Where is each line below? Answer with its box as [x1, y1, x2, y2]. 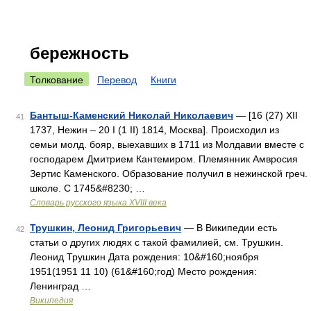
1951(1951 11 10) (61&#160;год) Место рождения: [30, 266, 257, 277]
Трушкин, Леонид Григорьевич [30, 222, 181, 233]
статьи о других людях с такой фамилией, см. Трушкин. [30, 237, 283, 248]
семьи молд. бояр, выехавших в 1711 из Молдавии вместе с [30, 139, 304, 150]
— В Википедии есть [181, 222, 277, 233]
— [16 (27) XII [233, 110, 298, 121]
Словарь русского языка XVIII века [30, 198, 167, 208]
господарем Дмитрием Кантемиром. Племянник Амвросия [30, 153, 298, 165]
